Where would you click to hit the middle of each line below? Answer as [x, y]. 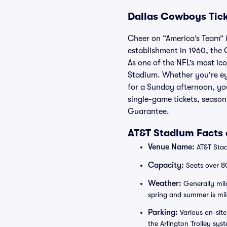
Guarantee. [148, 111]
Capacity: [166, 165]
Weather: [165, 183]
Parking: [163, 212]
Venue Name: [171, 147]
